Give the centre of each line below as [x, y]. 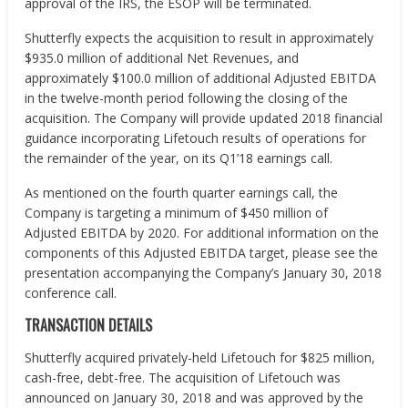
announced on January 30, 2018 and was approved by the [194, 398]
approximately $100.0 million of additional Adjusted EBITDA [201, 78]
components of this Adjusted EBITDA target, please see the [202, 253]
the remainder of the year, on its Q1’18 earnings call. [179, 158]
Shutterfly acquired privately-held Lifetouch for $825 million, [200, 357]
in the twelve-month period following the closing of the [187, 98]
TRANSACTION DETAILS [89, 325]
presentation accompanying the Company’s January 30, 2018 [204, 273]
